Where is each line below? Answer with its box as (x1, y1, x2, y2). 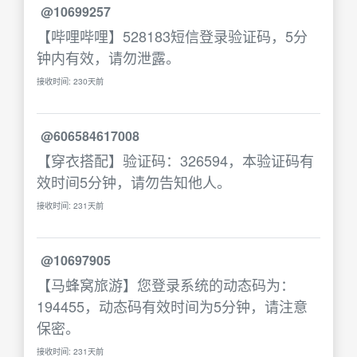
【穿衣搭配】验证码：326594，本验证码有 (37, 150, 314, 171)
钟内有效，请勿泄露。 (37, 47, 180, 68)
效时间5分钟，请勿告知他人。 (37, 171, 231, 192)
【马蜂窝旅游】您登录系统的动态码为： (37, 274, 295, 295)
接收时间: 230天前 (37, 75, 104, 87)
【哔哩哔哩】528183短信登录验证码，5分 (37, 25, 308, 46)
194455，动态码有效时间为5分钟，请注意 (37, 296, 308, 316)
